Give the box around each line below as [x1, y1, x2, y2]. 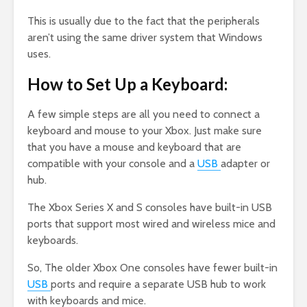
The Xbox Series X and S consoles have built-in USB [27, 201, 272, 214]
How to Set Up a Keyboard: [27, 74, 228, 95]
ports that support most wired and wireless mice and [27, 217, 275, 231]
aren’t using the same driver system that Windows [27, 31, 262, 45]
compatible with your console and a [27, 157, 197, 171]
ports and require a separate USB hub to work [51, 278, 266, 291]
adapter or [221, 157, 270, 171]
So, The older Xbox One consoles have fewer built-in [27, 261, 278, 275]
